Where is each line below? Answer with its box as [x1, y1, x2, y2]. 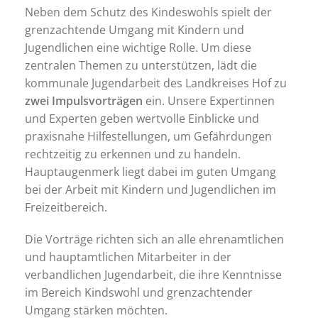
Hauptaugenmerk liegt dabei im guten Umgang [25, 164, 276, 180]
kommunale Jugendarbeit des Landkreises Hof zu [25, 75, 287, 91]
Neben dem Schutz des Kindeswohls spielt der [25, 4, 272, 20]
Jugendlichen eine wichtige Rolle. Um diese [25, 40, 251, 55]
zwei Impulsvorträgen [25, 93, 143, 109]
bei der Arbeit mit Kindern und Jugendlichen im [25, 182, 276, 197]
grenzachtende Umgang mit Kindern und [25, 22, 244, 38]
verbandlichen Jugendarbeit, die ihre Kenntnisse [25, 267, 282, 283]
